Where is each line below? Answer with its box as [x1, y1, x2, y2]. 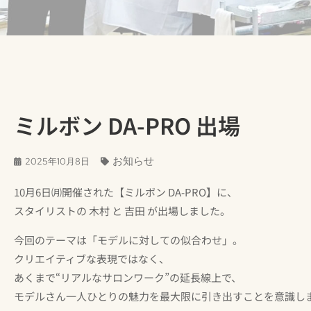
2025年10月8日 [25, 155, 90, 168]
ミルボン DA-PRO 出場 [14, 109, 240, 142]
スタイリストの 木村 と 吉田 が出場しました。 [14, 203, 230, 219]
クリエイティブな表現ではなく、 [14, 251, 169, 266]
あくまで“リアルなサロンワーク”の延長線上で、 [14, 269, 242, 285]
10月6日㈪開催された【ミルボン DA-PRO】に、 [14, 185, 237, 200]
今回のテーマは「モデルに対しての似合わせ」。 [14, 232, 243, 247]
